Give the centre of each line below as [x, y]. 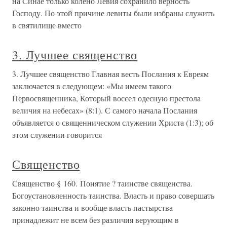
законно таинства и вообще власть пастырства [92, 207]
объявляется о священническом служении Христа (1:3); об [113, 122]
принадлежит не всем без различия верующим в [96, 220]
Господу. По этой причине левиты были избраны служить [113, 13]
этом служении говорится [57, 135]
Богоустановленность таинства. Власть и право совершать [113, 195]
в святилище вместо [47, 25]
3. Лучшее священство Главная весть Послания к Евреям [110, 74]
